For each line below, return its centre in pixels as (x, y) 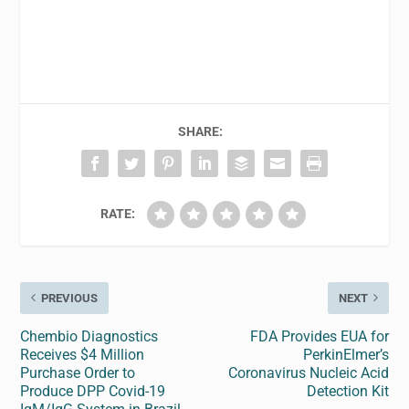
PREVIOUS (70, 298)
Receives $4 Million (83, 354)
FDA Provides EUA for (319, 336)
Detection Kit (347, 391)
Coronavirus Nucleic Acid (308, 372)
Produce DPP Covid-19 (93, 391)
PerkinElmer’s (346, 354)
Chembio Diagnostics (89, 336)
